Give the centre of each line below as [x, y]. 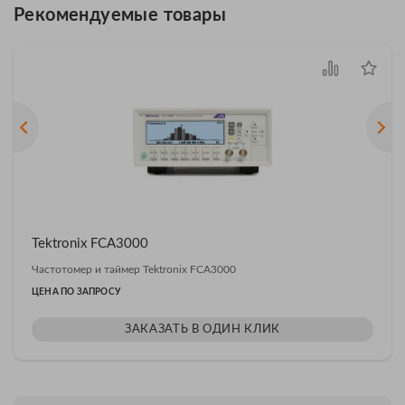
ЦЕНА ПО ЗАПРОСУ [76, 292]
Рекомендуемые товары [120, 15]
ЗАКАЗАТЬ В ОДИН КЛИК [202, 329]
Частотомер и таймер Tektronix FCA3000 [134, 269]
